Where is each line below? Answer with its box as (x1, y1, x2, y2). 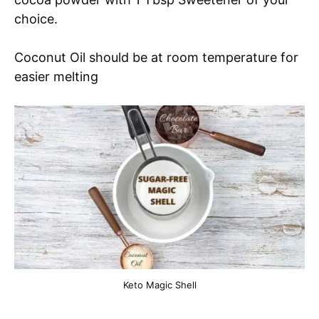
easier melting (14, 69, 98, 85)
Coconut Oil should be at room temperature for (14, 50, 298, 66)
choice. (14, 11, 61, 27)
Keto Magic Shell (122, 278, 197, 291)
